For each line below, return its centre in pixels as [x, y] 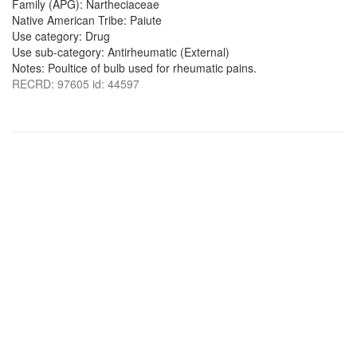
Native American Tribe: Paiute [87, 20]
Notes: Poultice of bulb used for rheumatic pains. [134, 68]
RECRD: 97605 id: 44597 [76, 84]
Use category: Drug [61, 36]
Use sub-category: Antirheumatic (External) [121, 52]
